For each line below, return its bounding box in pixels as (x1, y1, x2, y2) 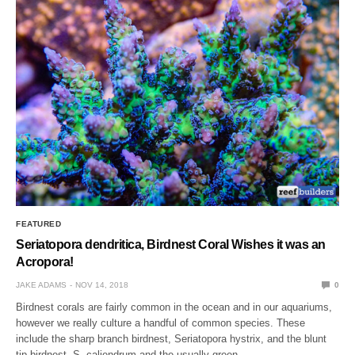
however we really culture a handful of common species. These (16, 316, 306, 329)
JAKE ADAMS (16, 280, 67, 289)
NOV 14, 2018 (75, 280, 128, 289)
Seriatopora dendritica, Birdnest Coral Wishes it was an (16, 237, 326, 251)
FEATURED (16, 219, 61, 228)
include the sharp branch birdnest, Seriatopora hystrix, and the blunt (16, 332, 327, 345)
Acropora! (16, 254, 74, 269)
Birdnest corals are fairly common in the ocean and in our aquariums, (16, 300, 333, 313)
